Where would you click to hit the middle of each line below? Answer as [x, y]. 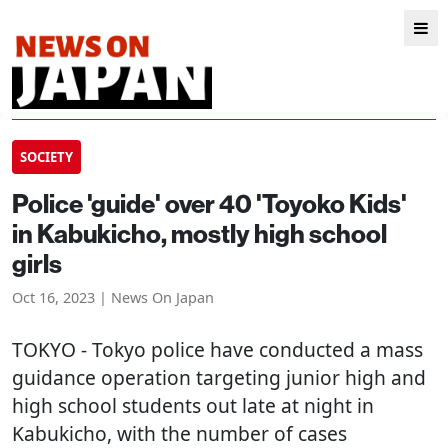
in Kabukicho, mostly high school [199, 233]
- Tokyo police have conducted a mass [249, 349]
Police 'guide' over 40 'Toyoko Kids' [209, 203]
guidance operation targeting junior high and [219, 377]
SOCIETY [46, 157]
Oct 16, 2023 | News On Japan [113, 297]
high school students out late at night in [193, 405]
